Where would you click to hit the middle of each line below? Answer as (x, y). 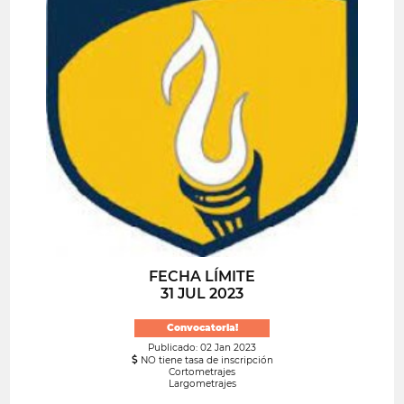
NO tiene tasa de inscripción (205, 360)
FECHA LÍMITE (202, 276)
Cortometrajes (202, 372)
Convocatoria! (202, 328)
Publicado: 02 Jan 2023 (202, 348)
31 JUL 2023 (202, 293)
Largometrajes (202, 384)
